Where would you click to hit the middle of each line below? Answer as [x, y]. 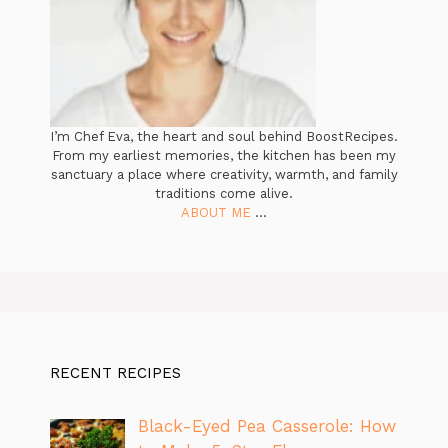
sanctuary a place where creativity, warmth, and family [224, 174]
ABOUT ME [216, 212]
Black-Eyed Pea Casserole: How [266, 425]
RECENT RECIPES [115, 372]
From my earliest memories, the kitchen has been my [224, 155]
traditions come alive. [224, 193]
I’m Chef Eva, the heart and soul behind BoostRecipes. [224, 136]
